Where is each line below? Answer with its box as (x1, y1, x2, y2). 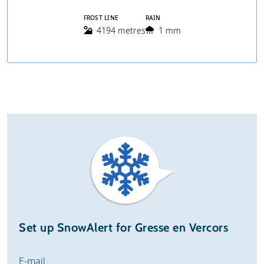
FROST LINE (83, 14, 118, 22)
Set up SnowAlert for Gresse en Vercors (19, 220, 228, 235)
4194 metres (96, 25, 146, 36)
